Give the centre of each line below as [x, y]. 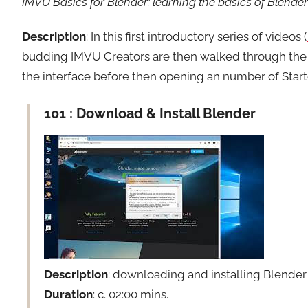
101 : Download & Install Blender [150, 114]
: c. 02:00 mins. [131, 295]
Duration [69, 295]
